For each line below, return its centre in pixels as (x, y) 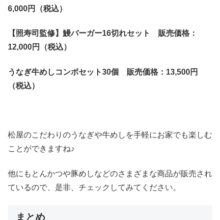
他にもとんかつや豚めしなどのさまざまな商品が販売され (110, 173)
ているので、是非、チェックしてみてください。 (94, 187)
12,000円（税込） (40, 47)
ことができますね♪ (41, 149)
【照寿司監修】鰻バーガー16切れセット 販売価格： (103, 33)
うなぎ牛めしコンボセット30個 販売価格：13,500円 (103, 72)
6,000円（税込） (37, 8)
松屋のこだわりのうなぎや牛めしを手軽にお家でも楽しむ (110, 135)
